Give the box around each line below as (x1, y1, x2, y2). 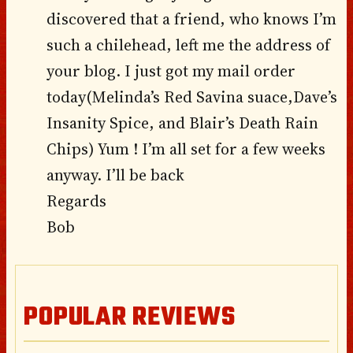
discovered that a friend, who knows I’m (46, 7, 336, 30)
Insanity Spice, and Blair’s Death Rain (46, 111, 318, 134)
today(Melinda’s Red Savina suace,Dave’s (46, 85, 337, 108)
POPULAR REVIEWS (24, 298, 236, 339)
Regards (46, 189, 106, 212)
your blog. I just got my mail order (46, 59, 295, 82)
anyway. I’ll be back (46, 163, 184, 186)
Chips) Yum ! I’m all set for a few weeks (46, 137, 325, 160)
